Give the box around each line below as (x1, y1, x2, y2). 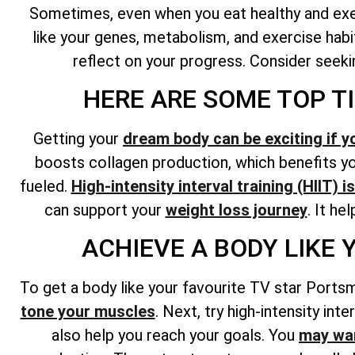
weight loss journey (165, 200, 307, 220)
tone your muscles (20, 302, 155, 322)
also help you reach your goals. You (52, 326, 299, 345)
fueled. (19, 177, 71, 197)
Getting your (33, 129, 123, 149)
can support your (44, 200, 166, 220)
